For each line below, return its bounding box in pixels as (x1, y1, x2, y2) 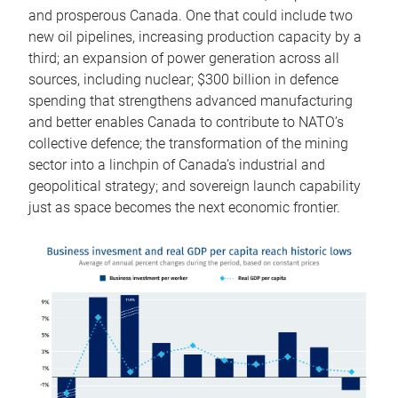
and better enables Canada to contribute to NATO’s (28, 113, 344, 131)
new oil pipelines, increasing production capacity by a (28, 28, 362, 45)
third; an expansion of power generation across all (28, 49, 339, 67)
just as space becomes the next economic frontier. (28, 198, 344, 216)
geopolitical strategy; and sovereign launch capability (28, 177, 361, 195)
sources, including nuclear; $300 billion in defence (28, 70, 338, 88)
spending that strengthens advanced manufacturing (28, 92, 353, 109)
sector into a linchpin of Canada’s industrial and (28, 155, 325, 173)
